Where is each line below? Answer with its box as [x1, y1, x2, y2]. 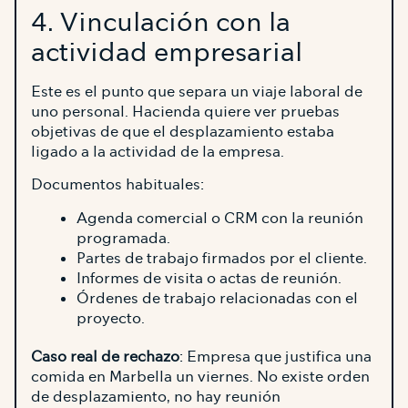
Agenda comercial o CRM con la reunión [76, 208, 363, 228]
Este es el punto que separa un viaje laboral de [31, 82, 362, 102]
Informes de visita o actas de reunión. [76, 268, 342, 288]
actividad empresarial [31, 36, 302, 69]
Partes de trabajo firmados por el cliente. [76, 248, 367, 268]
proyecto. [76, 308, 145, 328]
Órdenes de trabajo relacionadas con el [76, 288, 358, 308]
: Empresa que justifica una [179, 346, 372, 366]
